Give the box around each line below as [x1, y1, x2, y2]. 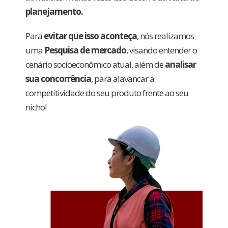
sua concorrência [25, 73, 91, 84]
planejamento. [25, 6, 83, 17]
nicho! [25, 101, 46, 113]
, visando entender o [126, 44, 197, 56]
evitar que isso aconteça [44, 30, 137, 42]
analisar [165, 59, 196, 70]
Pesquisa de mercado [44, 44, 126, 56]
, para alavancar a [91, 73, 154, 84]
